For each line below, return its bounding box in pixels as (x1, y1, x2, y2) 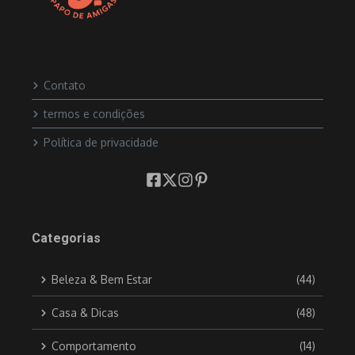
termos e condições (44, 107, 145, 121)
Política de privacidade (44, 136, 158, 150)
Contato (44, 78, 86, 93)
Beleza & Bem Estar (52, 273, 152, 287)
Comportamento (52, 339, 136, 353)
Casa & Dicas (52, 306, 119, 320)
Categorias (32, 231, 101, 246)
